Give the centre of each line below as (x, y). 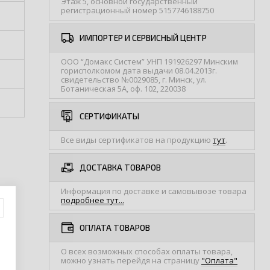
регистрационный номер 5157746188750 (137, 10)
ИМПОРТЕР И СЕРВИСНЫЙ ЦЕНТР (143, 38)
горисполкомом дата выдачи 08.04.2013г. (139, 71)
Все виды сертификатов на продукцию (137, 140)
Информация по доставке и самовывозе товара (154, 191)
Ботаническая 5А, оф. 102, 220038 (123, 89)
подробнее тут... (93, 200)
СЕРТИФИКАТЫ (109, 116)
